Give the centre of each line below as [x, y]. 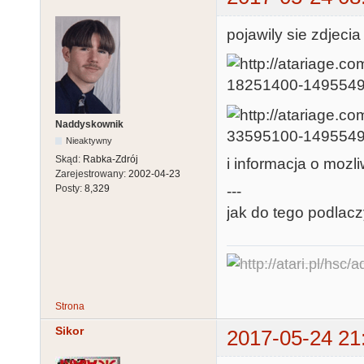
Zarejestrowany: [92, 173]
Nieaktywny [89, 140]
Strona [70, 306]
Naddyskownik [89, 124]
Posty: [70, 188]
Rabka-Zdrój [110, 159]
